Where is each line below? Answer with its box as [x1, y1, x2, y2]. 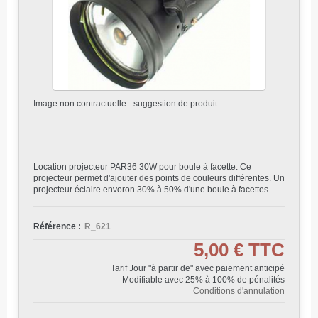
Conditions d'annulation [193, 286, 285, 296]
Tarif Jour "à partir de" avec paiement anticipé [111, 263, 285, 273]
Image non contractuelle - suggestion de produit [33, 99, 217, 109]
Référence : [33, 221, 81, 231]
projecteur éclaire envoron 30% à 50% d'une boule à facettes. [33, 185, 270, 194]
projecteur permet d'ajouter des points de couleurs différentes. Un [33, 173, 285, 183]
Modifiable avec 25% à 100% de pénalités [122, 275, 285, 285]
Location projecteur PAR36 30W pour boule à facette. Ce [33, 162, 251, 172]
